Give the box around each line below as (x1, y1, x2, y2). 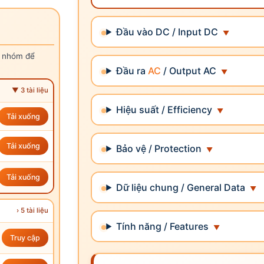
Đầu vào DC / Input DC (116, 25, 219, 38)
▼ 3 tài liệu (12, 85, 49, 94)
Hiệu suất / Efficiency (116, 103, 213, 115)
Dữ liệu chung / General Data (116, 181, 246, 193)
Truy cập (10, 233, 40, 242)
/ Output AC (161, 64, 217, 77)
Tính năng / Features (116, 220, 209, 232)
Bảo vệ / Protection (116, 142, 202, 154)
